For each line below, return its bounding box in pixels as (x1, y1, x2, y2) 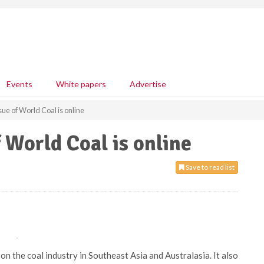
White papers (56, 79, 106, 89)
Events (6, 79, 32, 89)
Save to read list (184, 163, 235, 171)
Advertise (130, 79, 166, 89)
